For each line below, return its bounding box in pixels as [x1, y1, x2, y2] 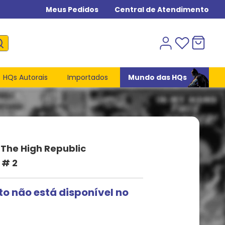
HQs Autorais [3, 72, 48, 82]
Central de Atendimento [115, 4, 209, 15]
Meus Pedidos [46, 4, 98, 15]
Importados [67, 72, 108, 82]
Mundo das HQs [128, 72, 187, 82]
